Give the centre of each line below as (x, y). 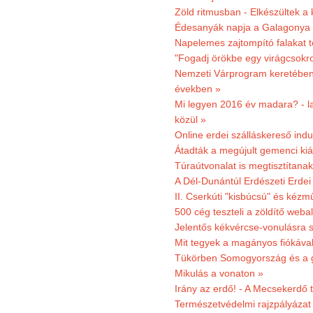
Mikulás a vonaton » (219, 273)
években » (198, 89)
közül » (190, 119)
